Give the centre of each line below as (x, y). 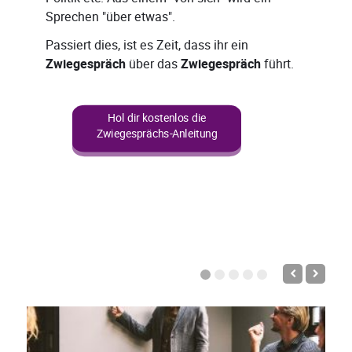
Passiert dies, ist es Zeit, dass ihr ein (147, 45)
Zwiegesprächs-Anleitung (157, 134)
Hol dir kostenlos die (157, 118)
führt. (277, 64)
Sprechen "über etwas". (110, 16)
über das (153, 64)
